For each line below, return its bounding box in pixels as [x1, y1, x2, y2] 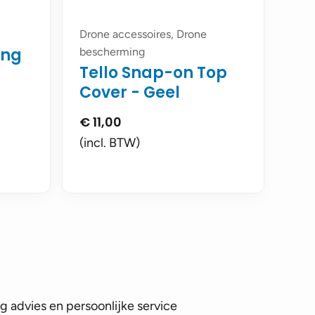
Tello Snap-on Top [79, 62, 227, 84]
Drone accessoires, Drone [79, 27, 207, 41]
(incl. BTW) [79, 135, 140, 150]
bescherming [79, 45, 145, 58]
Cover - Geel [79, 82, 180, 103]
